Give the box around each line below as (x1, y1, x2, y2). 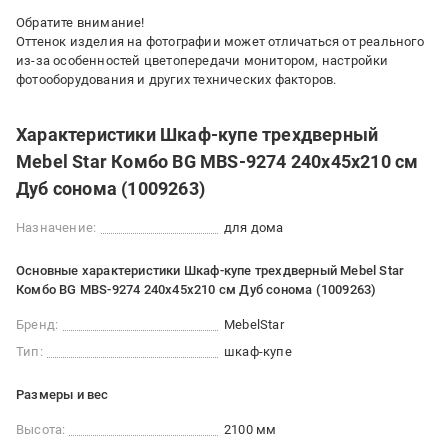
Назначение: (16, 220, 97, 235)
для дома (224, 220, 284, 235)
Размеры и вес (16, 387, 109, 402)
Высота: (16, 422, 66, 437)
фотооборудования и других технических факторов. (16, 72, 337, 87)
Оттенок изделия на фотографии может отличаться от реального (16, 34, 424, 49)
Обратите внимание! (16, 15, 145, 30)
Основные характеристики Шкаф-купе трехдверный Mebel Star (16, 263, 405, 278)
